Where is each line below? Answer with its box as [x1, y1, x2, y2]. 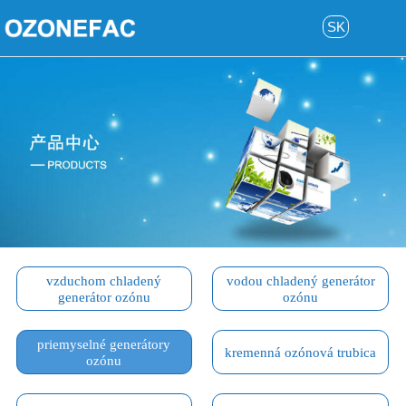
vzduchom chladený [46, 272, 162, 288]
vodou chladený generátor [226, 272, 375, 288]
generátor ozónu [57, 288, 150, 304]
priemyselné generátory [37, 335, 171, 352]
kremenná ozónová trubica [225, 343, 377, 360]
